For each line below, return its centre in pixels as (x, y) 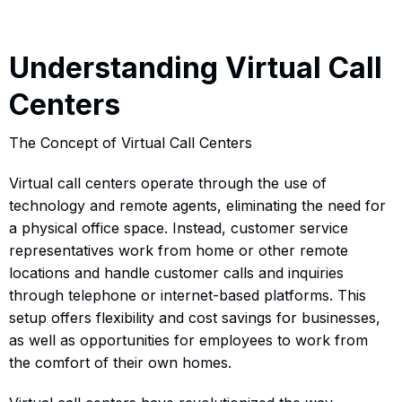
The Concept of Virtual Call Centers (131, 142)
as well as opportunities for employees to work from (188, 340)
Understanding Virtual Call (196, 67)
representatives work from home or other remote (179, 250)
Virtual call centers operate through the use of (168, 183)
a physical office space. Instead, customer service (179, 227)
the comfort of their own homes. (120, 362)
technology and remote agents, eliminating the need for (197, 205)
